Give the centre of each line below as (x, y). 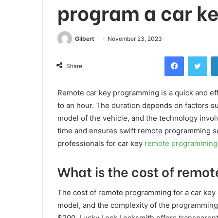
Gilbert (85, 39)
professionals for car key (100, 143)
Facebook (198, 56)
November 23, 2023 (135, 39)
